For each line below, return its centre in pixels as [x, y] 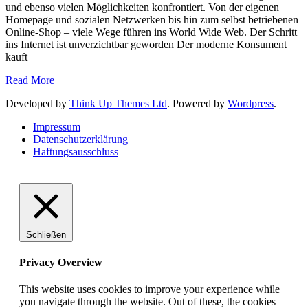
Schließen [46, 234]
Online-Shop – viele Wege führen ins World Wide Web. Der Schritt [151, 32]
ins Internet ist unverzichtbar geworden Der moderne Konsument [146, 44]
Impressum [57, 126]
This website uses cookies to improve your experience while [150, 289]
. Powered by [197, 103]
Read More [30, 80]
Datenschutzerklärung [80, 139]
